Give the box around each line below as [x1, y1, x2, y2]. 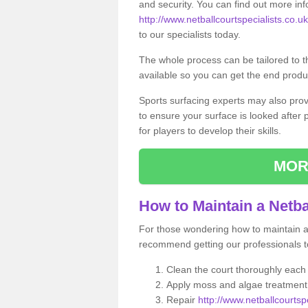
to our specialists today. [139, 28, 241, 40]
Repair [166, 294, 198, 305]
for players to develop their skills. [139, 124, 281, 136]
